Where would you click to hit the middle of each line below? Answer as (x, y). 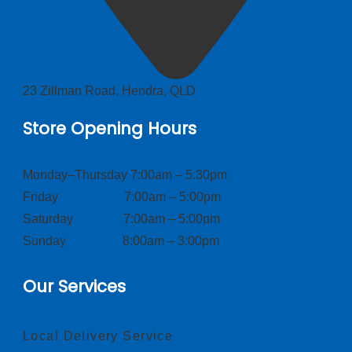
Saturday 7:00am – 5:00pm (121, 219)
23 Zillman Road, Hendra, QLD (109, 91)
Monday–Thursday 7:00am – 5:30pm (125, 175)
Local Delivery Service (98, 336)
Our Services (74, 287)
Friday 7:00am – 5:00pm (122, 197)
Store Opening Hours (110, 129)
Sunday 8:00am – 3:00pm (121, 241)
